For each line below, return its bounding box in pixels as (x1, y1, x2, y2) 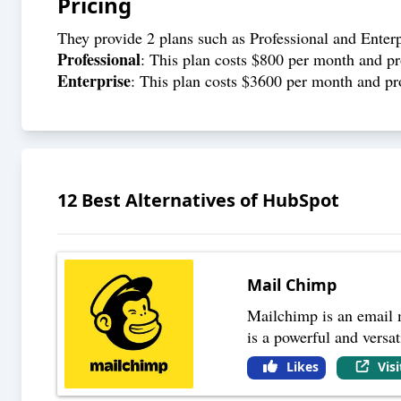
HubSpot (262, 187, 339, 212)
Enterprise (57, 69, 131, 92)
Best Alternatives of (77, 187, 262, 212)
